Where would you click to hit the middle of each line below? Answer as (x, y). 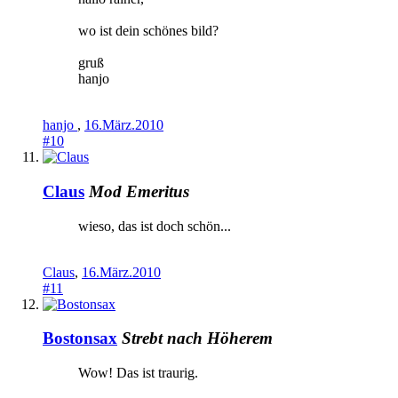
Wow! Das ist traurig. (138, 373)
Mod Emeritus (139, 191)
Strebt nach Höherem (197, 338)
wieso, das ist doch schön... (155, 226)
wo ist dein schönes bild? (148, 31)
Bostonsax (80, 338)
